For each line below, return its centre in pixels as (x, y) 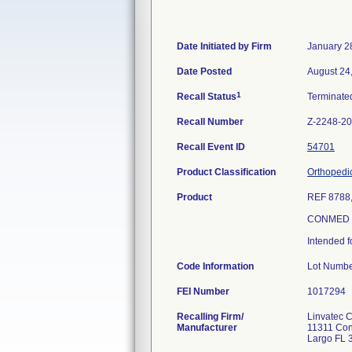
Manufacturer (207, 328)
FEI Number (203, 291)
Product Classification (226, 172)
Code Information (215, 266)
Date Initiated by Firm (224, 46)
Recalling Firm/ (210, 317)
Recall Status (207, 97)
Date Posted (204, 71)
